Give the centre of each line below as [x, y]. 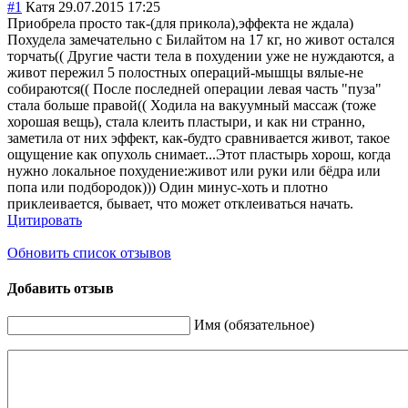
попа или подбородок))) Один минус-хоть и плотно [168, 187]
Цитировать [45, 219]
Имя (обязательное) [254, 325]
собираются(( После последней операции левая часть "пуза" [194, 88]
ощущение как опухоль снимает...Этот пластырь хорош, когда [199, 154]
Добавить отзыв [61, 289]
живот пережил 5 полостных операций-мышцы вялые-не [185, 72]
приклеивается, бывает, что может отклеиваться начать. [180, 203]
